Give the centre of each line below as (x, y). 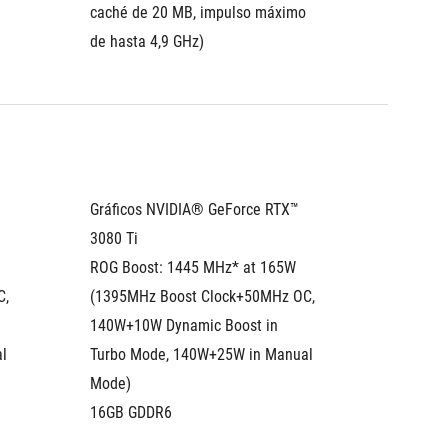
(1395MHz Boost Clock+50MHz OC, (202, 296)
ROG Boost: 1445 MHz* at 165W (193, 267)
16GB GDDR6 (131, 412)
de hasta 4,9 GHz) (147, 41)
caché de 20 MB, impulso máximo (198, 12)
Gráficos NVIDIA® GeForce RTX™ (194, 209)
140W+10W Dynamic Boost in (184, 325)
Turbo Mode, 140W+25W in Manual (201, 354)
